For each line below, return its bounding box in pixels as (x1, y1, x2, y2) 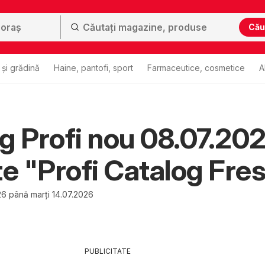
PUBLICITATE (84, 247, 131, 256)
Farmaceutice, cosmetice (147, 63, 245, 73)
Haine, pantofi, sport (54, 63, 133, 73)
